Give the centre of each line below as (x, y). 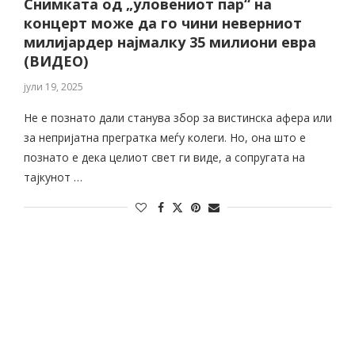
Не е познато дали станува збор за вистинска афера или (177, 118)
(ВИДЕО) (55, 61)
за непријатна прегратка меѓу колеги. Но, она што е (164, 137)
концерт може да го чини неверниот (162, 23)
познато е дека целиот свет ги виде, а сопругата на (164, 157)
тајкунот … (53, 177)
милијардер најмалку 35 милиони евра (170, 42)
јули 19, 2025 (53, 87)
